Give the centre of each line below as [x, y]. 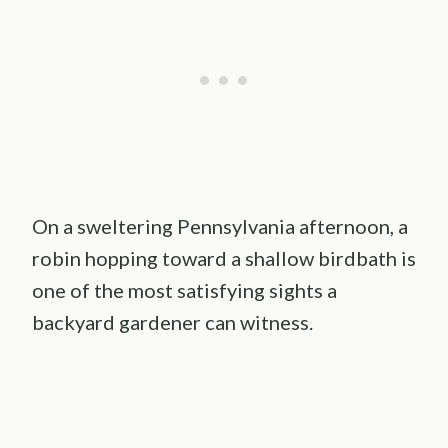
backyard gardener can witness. [172, 321]
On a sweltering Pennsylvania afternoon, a [220, 225]
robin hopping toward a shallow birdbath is [224, 257]
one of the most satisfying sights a [184, 289]
